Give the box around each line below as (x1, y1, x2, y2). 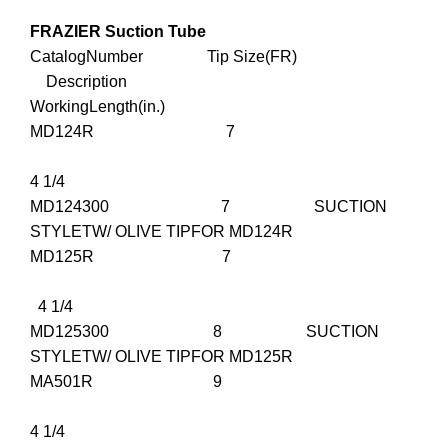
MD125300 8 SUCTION (30, 323, 379, 341)
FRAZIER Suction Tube (30, 23, 206, 41)
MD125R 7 (30, 248, 411, 266)
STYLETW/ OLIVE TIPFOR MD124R (30, 223, 293, 241)
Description (30, 73, 379, 91)
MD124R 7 (30, 123, 415, 141)
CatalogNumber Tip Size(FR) (30, 48, 413, 66)
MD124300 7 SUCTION (30, 198, 387, 216)
